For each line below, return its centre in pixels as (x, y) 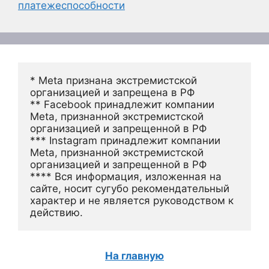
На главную (134, 256)
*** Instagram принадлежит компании (125, 141)
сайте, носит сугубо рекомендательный (130, 189)
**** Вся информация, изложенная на (126, 177)
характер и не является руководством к (132, 201)
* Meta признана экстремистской (113, 80)
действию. (56, 213)
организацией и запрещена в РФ (112, 92)
